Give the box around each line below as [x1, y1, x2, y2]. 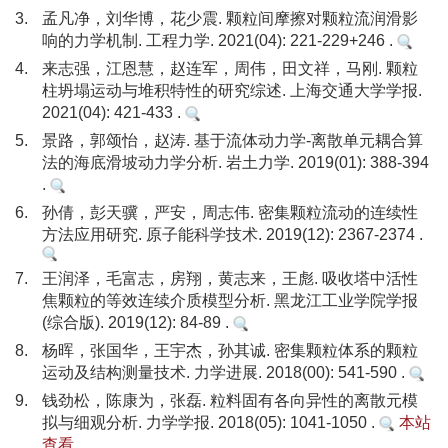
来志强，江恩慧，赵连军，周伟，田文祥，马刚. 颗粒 [42, 60, 418, 77]
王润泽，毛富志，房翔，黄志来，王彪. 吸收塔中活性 [42, 270, 418, 287]
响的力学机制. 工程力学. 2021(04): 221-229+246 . [42, 32, 397, 49]
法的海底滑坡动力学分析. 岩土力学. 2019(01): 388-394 [42, 154, 429, 171]
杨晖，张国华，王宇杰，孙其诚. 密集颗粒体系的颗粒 [42, 342, 418, 359]
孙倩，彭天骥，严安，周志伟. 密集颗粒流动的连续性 [42, 204, 418, 221]
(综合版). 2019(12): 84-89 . [42, 314, 233, 331]
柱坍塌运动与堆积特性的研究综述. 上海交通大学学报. [42, 82, 422, 99]
